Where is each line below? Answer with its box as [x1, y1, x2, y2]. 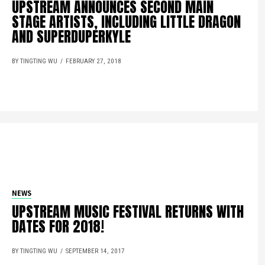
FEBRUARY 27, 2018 [66, 57, 122, 65]
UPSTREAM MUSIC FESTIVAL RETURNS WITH [12, 201, 244, 222]
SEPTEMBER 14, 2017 [66, 247, 125, 255]
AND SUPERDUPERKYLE [12, 25, 131, 47]
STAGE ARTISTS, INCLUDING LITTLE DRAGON [12, 11, 241, 33]
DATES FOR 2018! [12, 216, 105, 237]
